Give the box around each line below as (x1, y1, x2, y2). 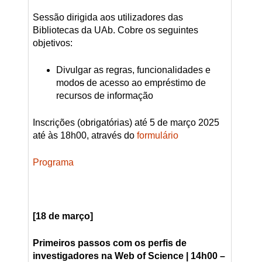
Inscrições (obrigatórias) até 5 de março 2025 (32, 118, 219, 128)
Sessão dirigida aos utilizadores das (32, 12, 183, 23)
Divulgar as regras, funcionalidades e (56, 65, 211, 75)
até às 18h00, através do (32, 130, 137, 141)
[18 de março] (32, 211, 93, 222)
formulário (136, 130, 178, 141)
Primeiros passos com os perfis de (32, 238, 187, 249)
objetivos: (32, 38, 73, 49)
